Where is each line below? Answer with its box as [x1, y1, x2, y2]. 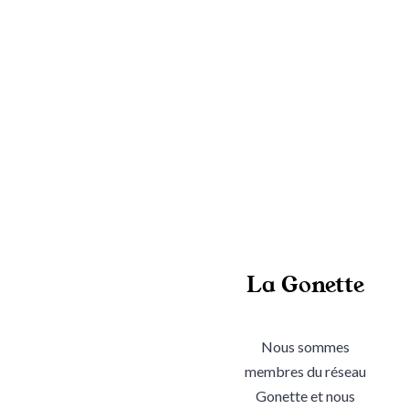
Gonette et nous [255, 386, 355, 404]
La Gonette [246, 268, 364, 300]
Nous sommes [260, 337, 350, 355]
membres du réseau [244, 362, 366, 380]
